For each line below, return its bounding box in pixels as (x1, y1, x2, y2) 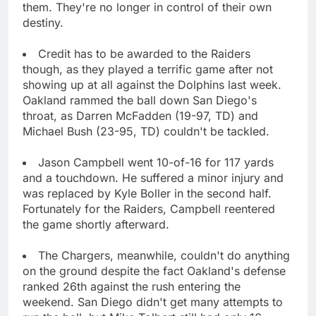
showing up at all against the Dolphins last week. (23, 77, 281, 92)
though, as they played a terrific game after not (23, 61, 273, 76)
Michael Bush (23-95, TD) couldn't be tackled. (23, 123, 269, 138)
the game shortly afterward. (23, 217, 169, 231)
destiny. (23, 15, 63, 30)
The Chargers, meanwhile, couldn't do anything (38, 248, 290, 262)
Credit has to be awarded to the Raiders (38, 46, 250, 61)
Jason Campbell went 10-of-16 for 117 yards (38, 154, 274, 169)
